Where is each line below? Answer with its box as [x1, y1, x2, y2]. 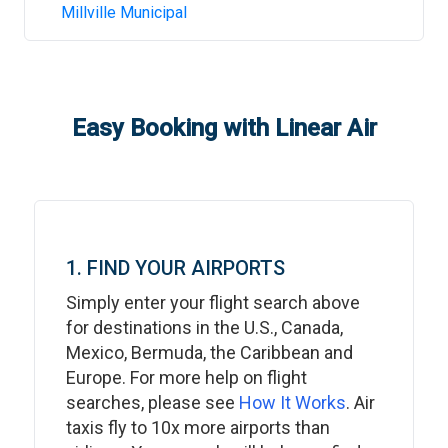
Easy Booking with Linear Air [71, 114, 377, 142]
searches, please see [66, 392, 239, 413]
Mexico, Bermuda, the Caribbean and [66, 342, 353, 363]
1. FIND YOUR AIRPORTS [66, 256, 285, 280]
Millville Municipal [61, 3, 187, 22]
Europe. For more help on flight [66, 367, 307, 388]
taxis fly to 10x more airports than [66, 417, 330, 438]
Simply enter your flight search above [66, 292, 360, 313]
